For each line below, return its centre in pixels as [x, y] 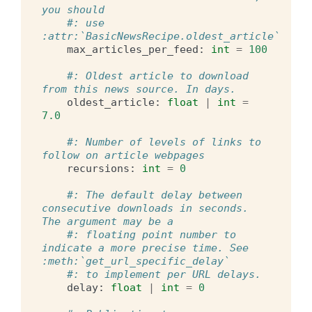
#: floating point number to [151, 234]
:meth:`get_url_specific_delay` [136, 261]
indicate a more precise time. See [145, 248]
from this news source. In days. [139, 89]
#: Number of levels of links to [164, 142]
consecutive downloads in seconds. [145, 208]
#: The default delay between [155, 195]
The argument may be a [108, 221]
